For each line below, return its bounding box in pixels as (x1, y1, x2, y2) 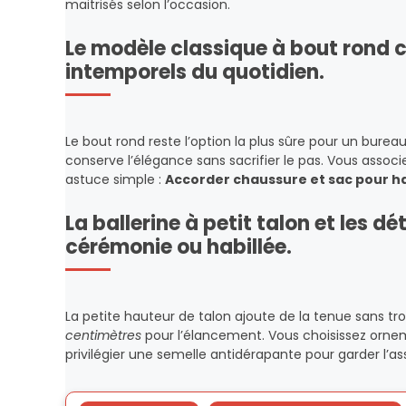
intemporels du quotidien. (65, 58, 324, 86)
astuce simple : (65, 170, 165, 188)
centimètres (65, 326, 141, 344)
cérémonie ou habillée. (65, 233, 292, 261)
